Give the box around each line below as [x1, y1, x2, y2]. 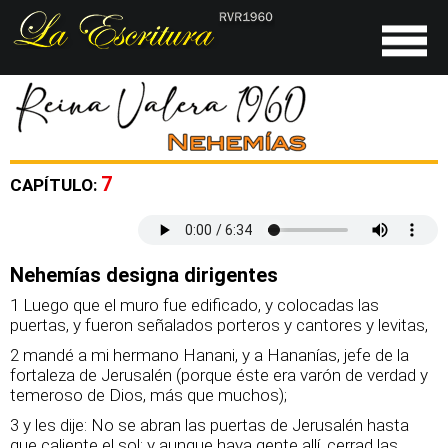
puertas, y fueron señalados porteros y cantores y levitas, [10, 315, 428, 335]
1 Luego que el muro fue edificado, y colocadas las [10, 295, 379, 315]
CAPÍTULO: [10, 175, 101, 195]
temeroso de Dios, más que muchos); [10, 385, 287, 405]
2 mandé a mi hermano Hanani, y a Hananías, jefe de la [10, 345, 409, 365]
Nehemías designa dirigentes [10, 263, 278, 287]
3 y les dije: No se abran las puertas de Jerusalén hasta [10, 415, 409, 435]
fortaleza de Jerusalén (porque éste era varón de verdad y [10, 365, 428, 385]
